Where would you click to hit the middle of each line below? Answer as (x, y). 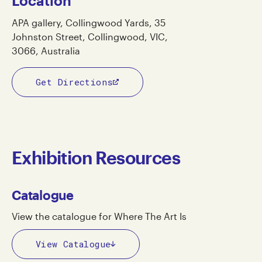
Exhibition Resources (96, 157)
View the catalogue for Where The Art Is (99, 216)
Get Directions (75, 82)
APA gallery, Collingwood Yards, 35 (89, 22)
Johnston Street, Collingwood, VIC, (90, 36)
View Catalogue (73, 244)
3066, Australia (46, 50)
